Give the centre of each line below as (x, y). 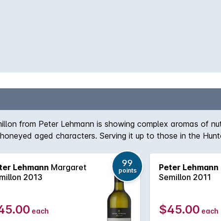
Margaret (68, 167)
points (127, 170)
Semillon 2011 (185, 177)
